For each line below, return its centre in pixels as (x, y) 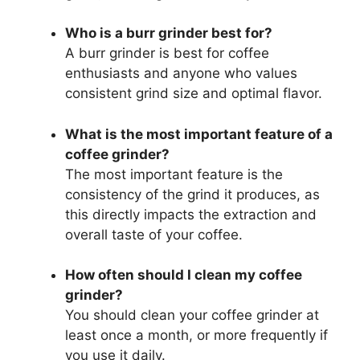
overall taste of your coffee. (154, 234)
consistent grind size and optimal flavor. (194, 94)
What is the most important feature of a (199, 134)
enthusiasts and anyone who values (181, 74)
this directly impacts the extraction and (191, 214)
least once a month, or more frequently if (196, 335)
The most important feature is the (174, 174)
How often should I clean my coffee (184, 275)
